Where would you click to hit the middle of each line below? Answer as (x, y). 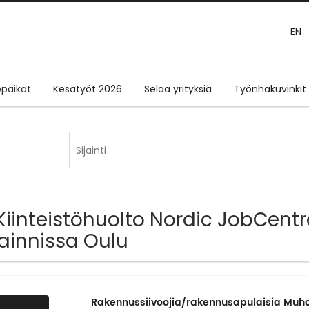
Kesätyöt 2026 (88, 89)
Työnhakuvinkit (270, 89)
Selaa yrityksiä (178, 89)
